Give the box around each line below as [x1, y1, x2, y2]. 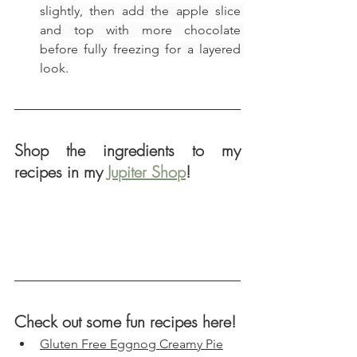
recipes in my [14, 161, 108, 183]
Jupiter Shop [108, 161, 186, 183]
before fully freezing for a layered [40, 41, 241, 57]
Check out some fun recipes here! [14, 311, 236, 333]
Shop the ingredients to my [14, 139, 241, 162]
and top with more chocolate [40, 22, 241, 38]
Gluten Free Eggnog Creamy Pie [40, 336, 223, 352]
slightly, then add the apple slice [40, 3, 241, 19]
